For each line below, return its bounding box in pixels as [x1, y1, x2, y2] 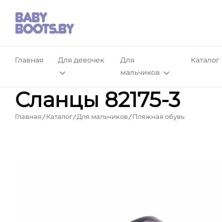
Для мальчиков [77, 112, 128, 120]
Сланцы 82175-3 [15, 87, 180, 112]
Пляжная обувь [132, 112, 184, 120]
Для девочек [58, 55, 104, 64]
